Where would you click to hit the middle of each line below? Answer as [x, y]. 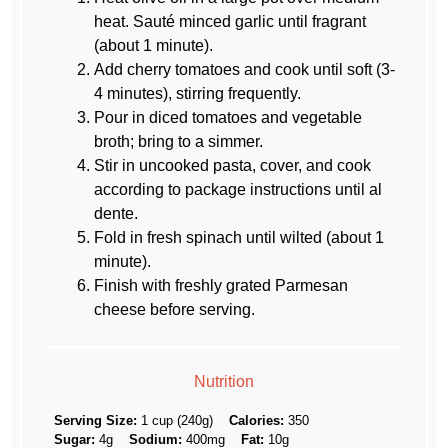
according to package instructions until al [238, 189]
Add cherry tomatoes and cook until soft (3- [245, 69]
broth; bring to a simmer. [179, 141]
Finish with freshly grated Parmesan [221, 285]
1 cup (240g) [177, 421]
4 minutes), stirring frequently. [198, 93]
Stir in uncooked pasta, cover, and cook [233, 165]
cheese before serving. [175, 309]
